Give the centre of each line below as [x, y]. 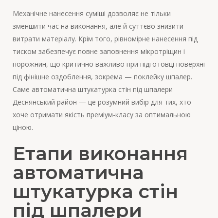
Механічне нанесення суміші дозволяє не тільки [91, 14]
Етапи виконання [100, 154]
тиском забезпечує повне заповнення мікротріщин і [99, 52]
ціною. [23, 127]
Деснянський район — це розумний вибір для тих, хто [102, 102]
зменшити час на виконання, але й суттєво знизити [98, 26]
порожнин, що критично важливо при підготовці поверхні [109, 64]
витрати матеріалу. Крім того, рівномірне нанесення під [105, 39]
